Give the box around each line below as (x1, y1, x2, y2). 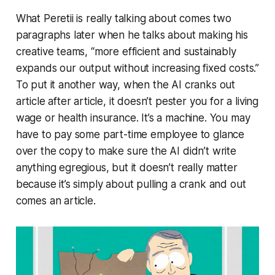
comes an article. (15, 195, 96, 207)
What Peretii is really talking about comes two (15, 12, 231, 25)
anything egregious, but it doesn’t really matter (15, 161, 238, 174)
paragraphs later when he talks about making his (15, 29, 248, 42)
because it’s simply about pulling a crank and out (15, 178, 246, 191)
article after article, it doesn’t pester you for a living (15, 95, 259, 108)
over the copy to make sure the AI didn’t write (15, 145, 236, 158)
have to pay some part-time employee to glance (15, 128, 245, 141)
